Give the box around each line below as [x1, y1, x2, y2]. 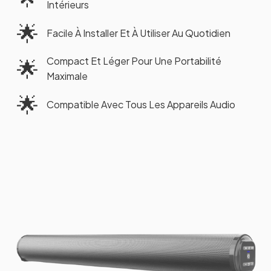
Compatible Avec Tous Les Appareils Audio [47, 98, 235, 111]
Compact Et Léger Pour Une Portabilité [47, 54, 221, 68]
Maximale [47, 70, 88, 83]
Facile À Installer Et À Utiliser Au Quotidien [47, 27, 230, 40]
